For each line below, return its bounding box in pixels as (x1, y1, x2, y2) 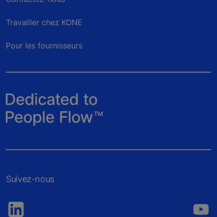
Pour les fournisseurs (6, 41, 82, 51)
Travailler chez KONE (6, 17, 82, 28)
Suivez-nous (6, 173, 55, 184)
